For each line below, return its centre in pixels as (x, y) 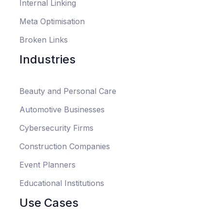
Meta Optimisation (52, 22)
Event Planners (47, 165)
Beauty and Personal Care (68, 91)
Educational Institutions (62, 183)
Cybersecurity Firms (56, 128)
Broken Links (44, 40)
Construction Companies (65, 147)
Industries (47, 60)
